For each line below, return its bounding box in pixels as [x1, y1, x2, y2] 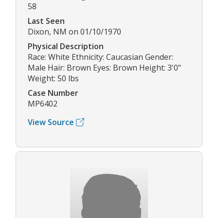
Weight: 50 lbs [28, 73, 79, 84]
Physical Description [28, 41, 104, 52]
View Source [28, 117, 74, 128]
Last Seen [28, 16, 65, 27]
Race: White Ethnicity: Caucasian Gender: [28, 52, 173, 63]
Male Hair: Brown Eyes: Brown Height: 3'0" [28, 62, 181, 73]
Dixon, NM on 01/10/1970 [28, 26, 121, 37]
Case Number [28, 88, 78, 99]
